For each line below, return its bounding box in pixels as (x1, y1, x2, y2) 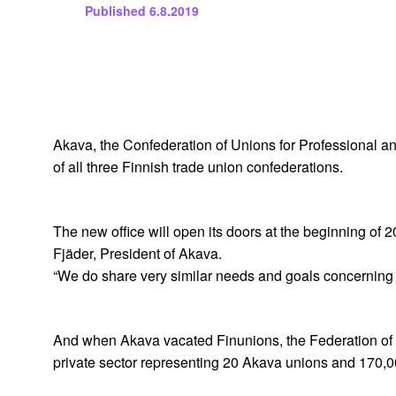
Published (85, 2, 146, 20)
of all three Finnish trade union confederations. (53, 156, 343, 178)
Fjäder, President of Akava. (53, 243, 222, 264)
